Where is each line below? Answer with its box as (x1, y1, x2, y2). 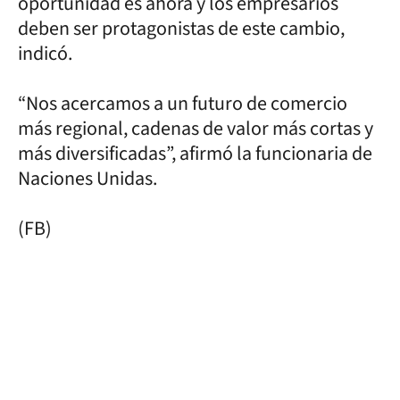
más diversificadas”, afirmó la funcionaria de (18, 138, 372, 168)
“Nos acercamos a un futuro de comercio (18, 88, 347, 118)
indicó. (18, 38, 72, 68)
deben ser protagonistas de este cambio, (18, 13, 345, 43)
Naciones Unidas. (18, 163, 157, 193)
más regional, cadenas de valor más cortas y (18, 113, 373, 143)
